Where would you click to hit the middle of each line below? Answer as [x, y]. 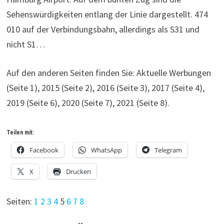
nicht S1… [25, 44]
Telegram [168, 150]
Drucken [78, 171]
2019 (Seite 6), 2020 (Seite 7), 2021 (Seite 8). [88, 102]
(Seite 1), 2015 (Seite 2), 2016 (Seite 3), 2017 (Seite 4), [105, 87]
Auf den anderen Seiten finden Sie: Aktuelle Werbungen [108, 72]
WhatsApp [106, 150]
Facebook [44, 150]
